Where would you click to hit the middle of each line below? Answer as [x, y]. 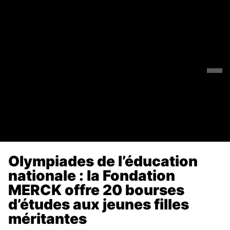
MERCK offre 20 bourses [96, 190]
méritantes [47, 218]
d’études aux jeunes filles [99, 204]
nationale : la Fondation [92, 175]
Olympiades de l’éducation [103, 161]
